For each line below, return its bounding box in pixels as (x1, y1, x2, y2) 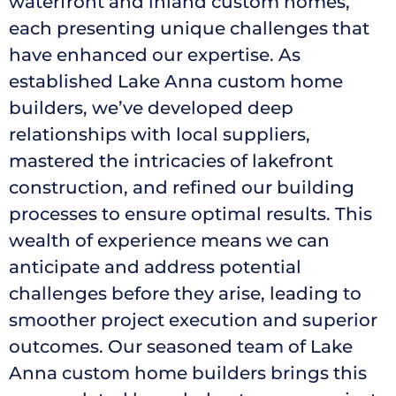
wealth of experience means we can (9, 230, 330, 252)
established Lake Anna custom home (9, 71, 343, 93)
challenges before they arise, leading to (9, 283, 362, 305)
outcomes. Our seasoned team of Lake (9, 336, 353, 358)
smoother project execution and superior (9, 309, 377, 331)
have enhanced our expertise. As (9, 44, 301, 66)
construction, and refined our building (9, 177, 354, 199)
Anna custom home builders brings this (9, 362, 367, 385)
